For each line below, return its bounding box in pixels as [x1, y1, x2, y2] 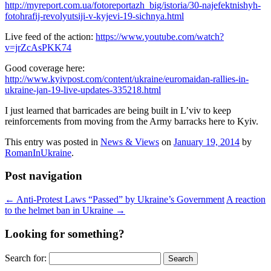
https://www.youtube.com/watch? [96, 31, 224, 42]
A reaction [226, 194, 266, 205]
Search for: [5, 252, 47, 263]
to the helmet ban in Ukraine [5, 205, 116, 216]
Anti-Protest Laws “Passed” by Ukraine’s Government [15, 194, 224, 205]
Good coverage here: [5, 62, 85, 73]
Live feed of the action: [5, 31, 96, 42]
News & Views [100, 136, 159, 147]
